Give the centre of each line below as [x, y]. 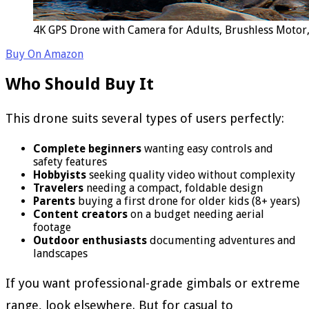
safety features [70, 161]
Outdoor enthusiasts [90, 240]
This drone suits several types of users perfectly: [145, 118]
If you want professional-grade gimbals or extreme [153, 283]
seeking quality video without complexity [191, 175]
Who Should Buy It [80, 84]
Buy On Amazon [44, 54]
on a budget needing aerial [196, 214]
